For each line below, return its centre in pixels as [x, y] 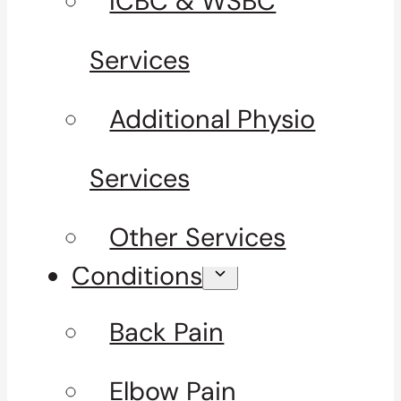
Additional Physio [213, 119]
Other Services [198, 238]
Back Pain [167, 333]
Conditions [137, 276]
